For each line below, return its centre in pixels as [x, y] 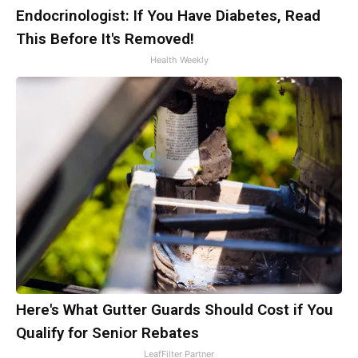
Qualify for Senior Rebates [107, 333]
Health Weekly [179, 60]
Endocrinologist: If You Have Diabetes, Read [168, 16]
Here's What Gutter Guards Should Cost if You [175, 310]
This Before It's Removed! [105, 39]
